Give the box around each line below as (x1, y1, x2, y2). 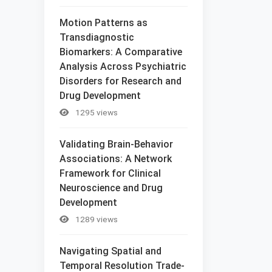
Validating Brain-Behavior (59, 138, 173, 150)
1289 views (73, 214, 118, 224)
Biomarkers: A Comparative (59, 46, 182, 58)
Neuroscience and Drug (59, 182, 163, 194)
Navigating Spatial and (59, 245, 161, 257)
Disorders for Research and (59, 75, 182, 87)
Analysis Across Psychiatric (59, 60, 186, 72)
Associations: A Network (59, 152, 172, 165)
